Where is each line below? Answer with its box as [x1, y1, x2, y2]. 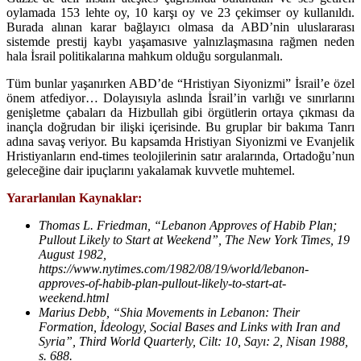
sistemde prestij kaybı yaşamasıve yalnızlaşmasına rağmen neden [6, 34, 355, 48]
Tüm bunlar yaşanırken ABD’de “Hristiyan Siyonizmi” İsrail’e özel [6, 76, 355, 90]
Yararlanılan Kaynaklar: [6, 190, 142, 205]
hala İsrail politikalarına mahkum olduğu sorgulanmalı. [6, 48, 283, 63]
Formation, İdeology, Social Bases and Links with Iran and [39, 319, 340, 334]
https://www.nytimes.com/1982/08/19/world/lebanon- [39, 261, 309, 276]
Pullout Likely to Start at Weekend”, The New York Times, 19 [39, 232, 350, 247]
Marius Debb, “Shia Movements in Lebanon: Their [39, 305, 300, 319]
